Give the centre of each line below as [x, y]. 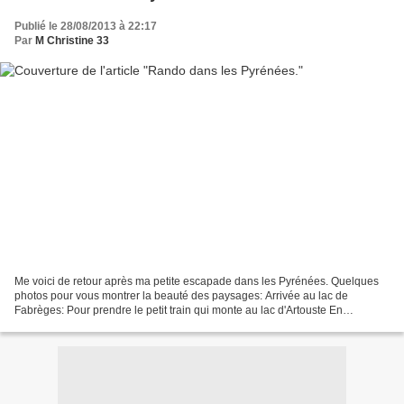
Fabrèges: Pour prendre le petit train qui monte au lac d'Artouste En [179, 311]
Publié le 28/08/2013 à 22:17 [86, 26]
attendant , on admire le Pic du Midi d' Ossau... [127, 325]
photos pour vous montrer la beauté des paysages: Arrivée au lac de [181, 296]
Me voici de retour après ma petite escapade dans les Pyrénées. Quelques [197, 282]
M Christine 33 [72, 40]
